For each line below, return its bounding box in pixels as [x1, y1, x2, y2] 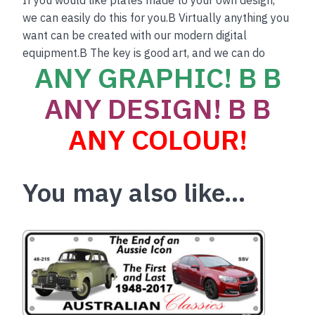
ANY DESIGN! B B [44, 89, 271, 127]
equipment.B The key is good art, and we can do [22, 45, 266, 60]
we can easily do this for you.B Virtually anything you [22, 10, 290, 25]
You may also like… [22, 175, 247, 209]
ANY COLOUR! [67, 120, 247, 157]
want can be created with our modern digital [22, 27, 247, 42]
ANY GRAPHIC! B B [34, 58, 281, 96]
